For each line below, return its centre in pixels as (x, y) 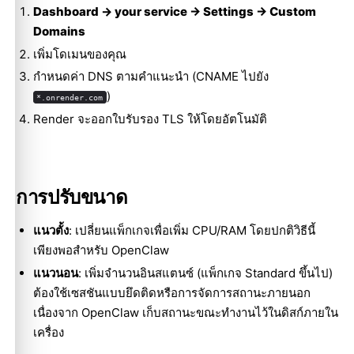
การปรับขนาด (72, 197)
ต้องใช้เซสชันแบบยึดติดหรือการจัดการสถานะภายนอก (171, 292)
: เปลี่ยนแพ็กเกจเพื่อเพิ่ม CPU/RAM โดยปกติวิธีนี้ (192, 231)
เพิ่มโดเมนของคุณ (79, 54)
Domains (59, 31)
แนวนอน (55, 273)
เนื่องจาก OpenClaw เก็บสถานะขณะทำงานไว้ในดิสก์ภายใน (185, 312)
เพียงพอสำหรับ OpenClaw (101, 250)
